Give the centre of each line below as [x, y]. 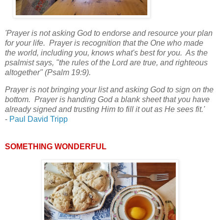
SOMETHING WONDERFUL [56, 147]
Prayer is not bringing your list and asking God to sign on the [109, 90]
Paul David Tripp [39, 119]
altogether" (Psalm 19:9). [50, 72]
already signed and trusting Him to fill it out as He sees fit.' [105, 110]
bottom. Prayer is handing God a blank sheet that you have [107, 100]
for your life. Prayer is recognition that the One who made [104, 43]
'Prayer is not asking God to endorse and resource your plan [109, 33]
